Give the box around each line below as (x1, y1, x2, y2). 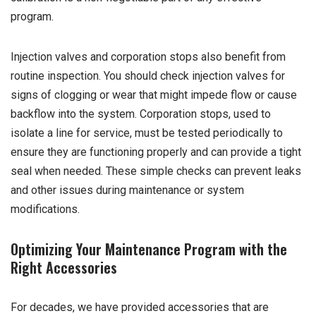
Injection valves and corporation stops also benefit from (11, 50, 286, 64)
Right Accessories (11, 257, 117, 279)
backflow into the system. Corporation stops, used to (11, 107, 271, 121)
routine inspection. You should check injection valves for (11, 69, 285, 83)
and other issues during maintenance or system (11, 183, 244, 197)
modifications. (11, 202, 80, 217)
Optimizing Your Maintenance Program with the (11, 238, 287, 260)
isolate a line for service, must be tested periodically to (11, 126, 283, 140)
